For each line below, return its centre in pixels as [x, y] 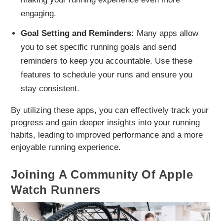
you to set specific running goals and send [98, 47]
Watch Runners [56, 190]
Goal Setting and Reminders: [77, 34]
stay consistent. [50, 89]
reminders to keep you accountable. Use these [106, 61]
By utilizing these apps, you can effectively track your [110, 110]
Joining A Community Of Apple [102, 175]
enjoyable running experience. [66, 147]
